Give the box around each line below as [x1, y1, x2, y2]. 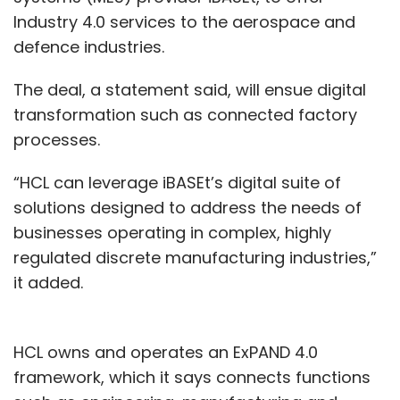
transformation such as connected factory [13, 104, 357, 126]
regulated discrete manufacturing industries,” [13, 246, 377, 269]
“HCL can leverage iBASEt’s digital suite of [13, 171, 341, 194]
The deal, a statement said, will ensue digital [13, 79, 366, 101]
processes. [13, 129, 100, 151]
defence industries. [13, 36, 164, 58]
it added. [13, 271, 83, 294]
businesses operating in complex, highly [13, 221, 331, 244]
